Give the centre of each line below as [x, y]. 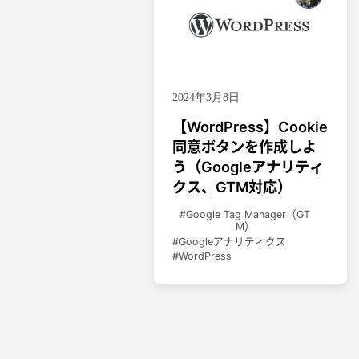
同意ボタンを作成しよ [245, 147]
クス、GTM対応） [232, 187]
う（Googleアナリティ [248, 167]
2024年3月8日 [206, 98]
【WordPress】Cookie [250, 127]
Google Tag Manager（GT [248, 215]
